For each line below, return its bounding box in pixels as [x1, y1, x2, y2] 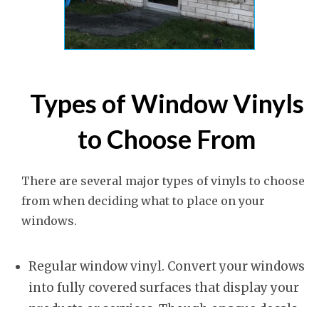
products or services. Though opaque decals [28, 301, 298, 318]
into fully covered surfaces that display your [28, 280, 299, 296]
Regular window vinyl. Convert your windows [28, 258, 305, 275]
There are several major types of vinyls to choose [21, 174, 305, 189]
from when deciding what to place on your [21, 194, 265, 209]
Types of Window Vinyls [29, 88, 304, 120]
